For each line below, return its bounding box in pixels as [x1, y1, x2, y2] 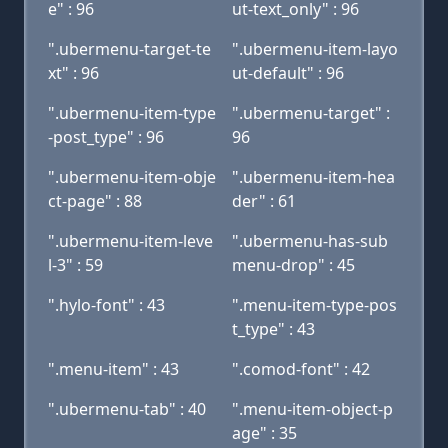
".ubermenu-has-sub [232, 230, 388, 252]
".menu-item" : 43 [48, 358, 179, 380]
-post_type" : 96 [48, 126, 164, 148]
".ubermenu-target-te [48, 38, 211, 60]
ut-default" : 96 [232, 62, 344, 84]
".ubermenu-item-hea [232, 166, 395, 188]
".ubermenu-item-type [48, 102, 216, 124]
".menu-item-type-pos [232, 294, 397, 316]
